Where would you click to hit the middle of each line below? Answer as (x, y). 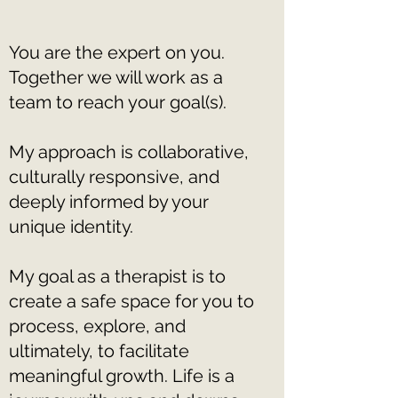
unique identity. (71, 227)
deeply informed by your (109, 202)
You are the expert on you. (117, 52)
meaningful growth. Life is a (122, 376)
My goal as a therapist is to (117, 276)
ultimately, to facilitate (99, 351)
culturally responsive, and (114, 177)
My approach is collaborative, (129, 152)
